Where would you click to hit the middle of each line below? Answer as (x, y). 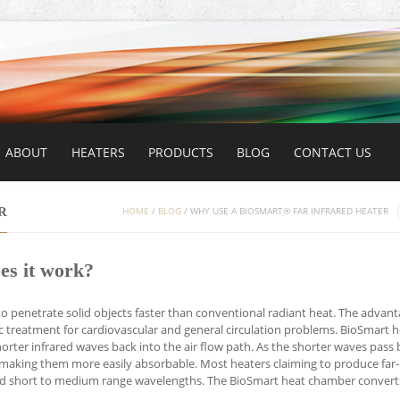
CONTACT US (332, 152)
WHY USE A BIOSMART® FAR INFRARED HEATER (290, 212)
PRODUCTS (181, 152)
